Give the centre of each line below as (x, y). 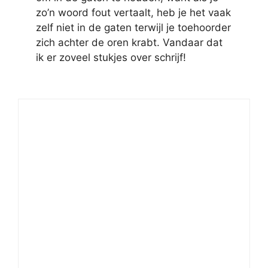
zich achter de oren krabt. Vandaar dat (129, 42)
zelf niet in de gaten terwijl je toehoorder (133, 28)
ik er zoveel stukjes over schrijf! (111, 57)
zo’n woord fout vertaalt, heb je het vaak (133, 13)
